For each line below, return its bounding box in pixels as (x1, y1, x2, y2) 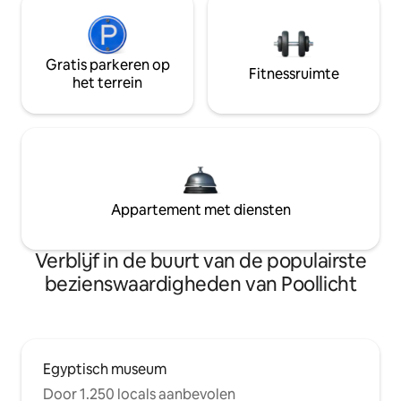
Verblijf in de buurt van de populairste (34, 248, 367, 275)
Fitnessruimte (248, 64, 339, 84)
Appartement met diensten (110, 200, 291, 220)
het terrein (73, 73, 142, 93)
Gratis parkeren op (45, 55, 170, 75)
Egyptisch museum (43, 360, 166, 380)
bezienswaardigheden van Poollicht (44, 271, 357, 298)
